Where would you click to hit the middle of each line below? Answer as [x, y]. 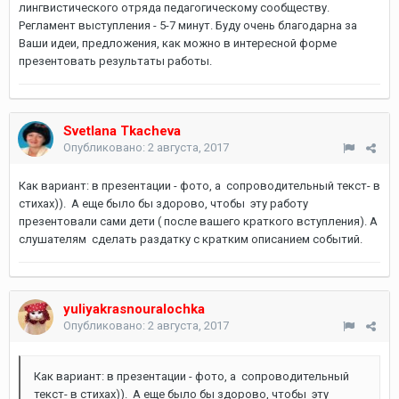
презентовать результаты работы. [115, 61]
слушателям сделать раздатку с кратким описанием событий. [191, 239]
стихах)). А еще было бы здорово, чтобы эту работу [163, 204]
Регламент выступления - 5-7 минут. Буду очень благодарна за [188, 25]
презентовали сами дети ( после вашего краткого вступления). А [198, 221]
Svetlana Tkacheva [122, 131]
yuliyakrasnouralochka [134, 309]
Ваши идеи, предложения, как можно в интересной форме [178, 43]
